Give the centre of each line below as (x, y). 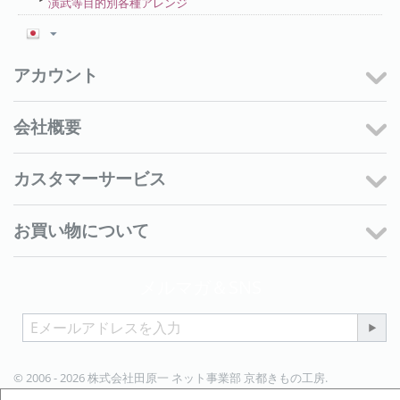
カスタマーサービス (90, 179)
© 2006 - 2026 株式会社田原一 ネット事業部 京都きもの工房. (173, 378)
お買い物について (81, 231)
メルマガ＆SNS (200, 287)
